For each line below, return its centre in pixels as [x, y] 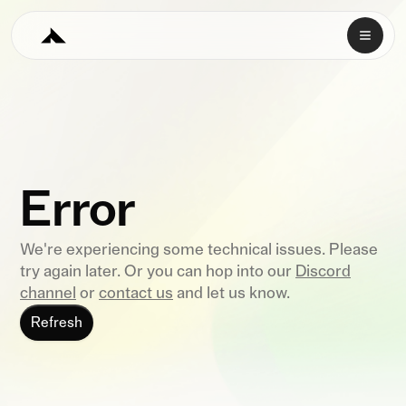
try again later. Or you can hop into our [158, 272]
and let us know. [232, 294]
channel [48, 294]
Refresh [57, 323]
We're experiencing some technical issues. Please [199, 250]
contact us [136, 294]
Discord [323, 272]
